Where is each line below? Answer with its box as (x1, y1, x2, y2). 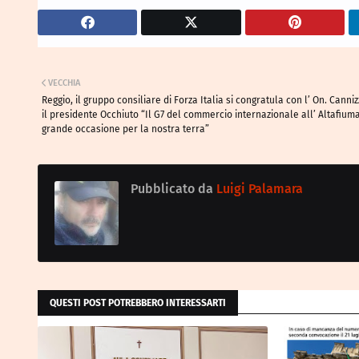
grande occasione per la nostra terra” (42, 123, 209, 135)
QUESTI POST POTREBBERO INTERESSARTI (50, 297, 226, 309)
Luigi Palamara (213, 181, 303, 196)
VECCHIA (48, 78, 80, 88)
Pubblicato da (131, 181, 213, 196)
